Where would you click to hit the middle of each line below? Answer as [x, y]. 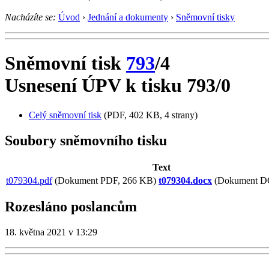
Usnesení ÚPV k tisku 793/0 [118, 86]
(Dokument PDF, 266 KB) [104, 180]
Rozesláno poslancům [71, 207]
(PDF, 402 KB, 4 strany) [150, 115]
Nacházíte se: [30, 17]
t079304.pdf [29, 180]
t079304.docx [185, 180]
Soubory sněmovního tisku [86, 140]
